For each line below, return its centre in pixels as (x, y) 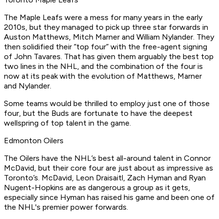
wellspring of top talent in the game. (67, 123)
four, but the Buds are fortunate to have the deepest (98, 113)
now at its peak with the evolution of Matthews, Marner (103, 76)
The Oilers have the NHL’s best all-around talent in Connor (107, 158)
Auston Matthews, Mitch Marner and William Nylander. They (109, 37)
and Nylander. (29, 86)
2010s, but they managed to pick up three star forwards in (106, 27)
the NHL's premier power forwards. (67, 207)
